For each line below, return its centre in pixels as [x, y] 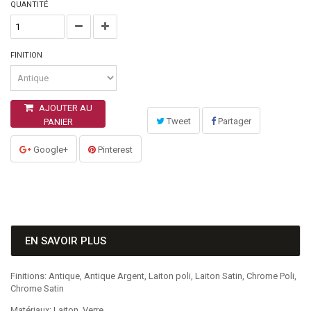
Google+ [50, 150]
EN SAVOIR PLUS [66, 241]
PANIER [58, 122]
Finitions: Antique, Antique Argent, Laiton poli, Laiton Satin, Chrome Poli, [153, 276]
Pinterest [114, 150]
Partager [234, 121]
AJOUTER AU [65, 108]
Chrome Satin [37, 288]
